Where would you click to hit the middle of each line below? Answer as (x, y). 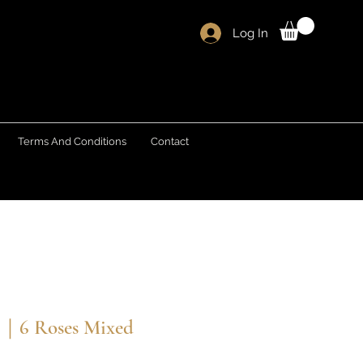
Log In (250, 33)
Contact (170, 141)
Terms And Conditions (72, 141)
